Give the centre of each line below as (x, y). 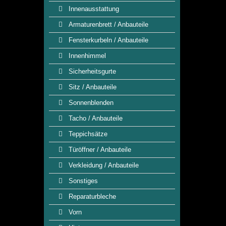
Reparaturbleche (91, 196)
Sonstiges (82, 181)
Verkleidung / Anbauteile (103, 165)
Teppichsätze (87, 134)
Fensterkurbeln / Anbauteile (107, 40)
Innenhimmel (86, 56)
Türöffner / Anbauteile (99, 150)
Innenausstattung (93, 9)
